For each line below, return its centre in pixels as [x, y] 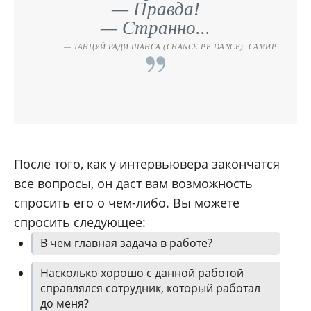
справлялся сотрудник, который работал [150, 288]
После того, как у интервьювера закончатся [147, 164]
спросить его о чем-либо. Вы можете [127, 203]
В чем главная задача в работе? [126, 243]
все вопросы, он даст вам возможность [133, 184]
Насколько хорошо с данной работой [142, 273]
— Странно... [155, 28]
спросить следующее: [80, 222]
